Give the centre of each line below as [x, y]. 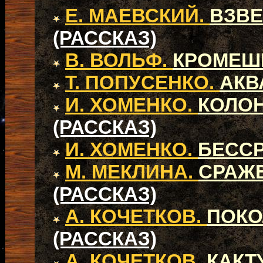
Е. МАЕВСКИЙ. [137, 16]
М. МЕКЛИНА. [132, 172]
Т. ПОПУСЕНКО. [142, 82]
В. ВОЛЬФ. [119, 60]
